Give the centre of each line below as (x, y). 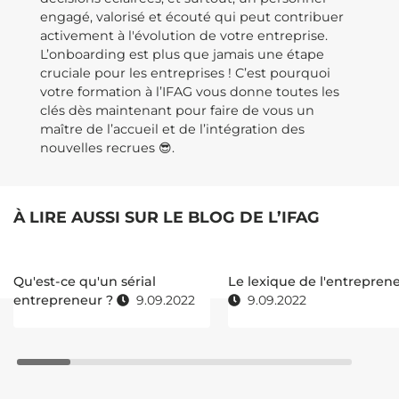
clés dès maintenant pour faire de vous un (177, 110)
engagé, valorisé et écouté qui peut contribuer (192, 17)
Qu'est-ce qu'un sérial (85, 281)
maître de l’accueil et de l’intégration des (172, 129)
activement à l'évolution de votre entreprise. (184, 36)
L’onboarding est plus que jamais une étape (182, 54)
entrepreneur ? (65, 300)
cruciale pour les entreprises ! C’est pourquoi (185, 73)
